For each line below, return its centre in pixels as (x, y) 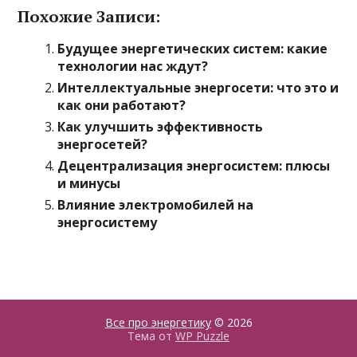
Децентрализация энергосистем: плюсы (194, 166)
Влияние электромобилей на (156, 205)
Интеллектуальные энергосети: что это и (198, 88)
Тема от (151, 336)
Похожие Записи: (89, 16)
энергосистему (108, 222)
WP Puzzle (202, 336)
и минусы (89, 183)
